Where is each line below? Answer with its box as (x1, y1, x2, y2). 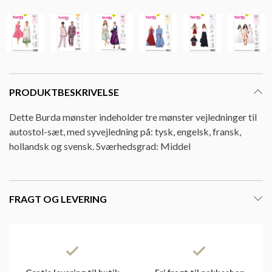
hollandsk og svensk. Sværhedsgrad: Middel (9, 140, 191, 152)
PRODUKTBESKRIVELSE (9, 86, 119, 98)
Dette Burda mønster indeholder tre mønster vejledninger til (9, 110, 257, 123)
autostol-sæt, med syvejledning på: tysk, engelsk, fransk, (9, 125, 241, 137)
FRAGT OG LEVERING (9, 192, 107, 205)
